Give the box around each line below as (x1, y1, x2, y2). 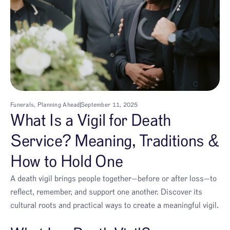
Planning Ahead (37, 102, 80, 108)
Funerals (10, 102, 34, 108)
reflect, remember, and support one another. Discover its (10, 188, 202, 197)
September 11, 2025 (80, 102, 138, 108)
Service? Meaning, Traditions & (10, 133, 220, 150)
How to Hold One (10, 154, 123, 170)
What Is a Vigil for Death (10, 112, 171, 129)
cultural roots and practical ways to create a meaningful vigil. (10, 201, 219, 210)
